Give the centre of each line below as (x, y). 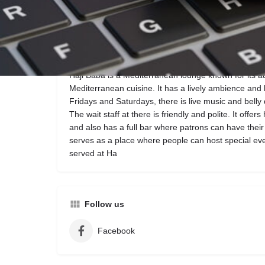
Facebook (116, 231)
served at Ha (93, 153)
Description (108, 54)
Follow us (104, 204)
